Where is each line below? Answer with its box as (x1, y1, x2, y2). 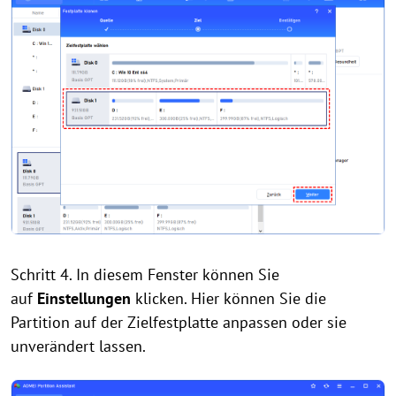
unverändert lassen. (11, 335, 146, 356)
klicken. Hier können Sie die (131, 287, 326, 308)
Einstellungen (37, 287, 131, 308)
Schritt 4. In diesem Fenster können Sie (11, 263, 279, 285)
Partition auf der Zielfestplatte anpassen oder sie (11, 311, 346, 332)
